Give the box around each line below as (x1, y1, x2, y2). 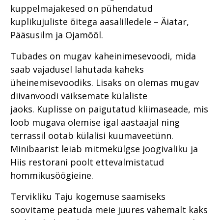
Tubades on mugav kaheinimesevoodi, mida (10, 50, 196, 62)
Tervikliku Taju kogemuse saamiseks (10, 191, 165, 203)
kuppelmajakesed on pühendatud (10, 2, 153, 15)
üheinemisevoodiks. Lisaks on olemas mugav (10, 77, 199, 89)
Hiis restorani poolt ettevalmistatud (10, 156, 164, 168)
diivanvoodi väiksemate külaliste (10, 90, 147, 102)
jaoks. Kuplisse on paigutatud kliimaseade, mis (10, 103, 208, 115)
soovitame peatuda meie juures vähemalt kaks (10, 204, 208, 216)
